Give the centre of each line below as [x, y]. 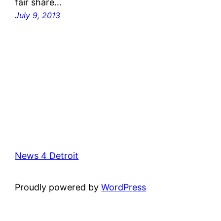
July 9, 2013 [38, 16]
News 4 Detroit [47, 156]
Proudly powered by [58, 187]
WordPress [124, 187]
